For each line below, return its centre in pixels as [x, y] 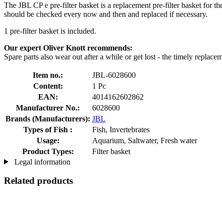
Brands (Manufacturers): [48, 118]
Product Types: [48, 151]
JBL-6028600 [114, 75]
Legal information [41, 162]
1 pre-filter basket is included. [50, 31]
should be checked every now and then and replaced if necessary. [106, 14]
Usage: [48, 140]
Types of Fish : [48, 129]
